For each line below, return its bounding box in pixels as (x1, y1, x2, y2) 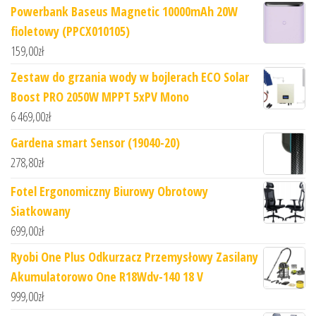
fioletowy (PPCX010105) (11, 23, 130, 40)
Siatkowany (11, 202, 71, 220)
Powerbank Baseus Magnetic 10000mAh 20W (11, 3, 238, 20)
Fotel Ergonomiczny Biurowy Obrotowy (11, 183, 208, 200)
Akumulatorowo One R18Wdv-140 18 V (11, 268, 203, 286)
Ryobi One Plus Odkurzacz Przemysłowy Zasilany (11, 248, 258, 266)
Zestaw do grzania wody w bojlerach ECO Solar (11, 68, 249, 86)
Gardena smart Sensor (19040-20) (11, 134, 180, 152)
